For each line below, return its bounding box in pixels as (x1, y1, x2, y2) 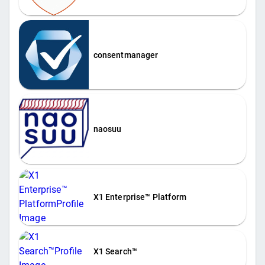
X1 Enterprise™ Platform (93, 192, 186, 202)
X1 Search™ (93, 246, 138, 256)
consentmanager (93, 50, 159, 60)
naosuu (93, 124, 122, 134)
